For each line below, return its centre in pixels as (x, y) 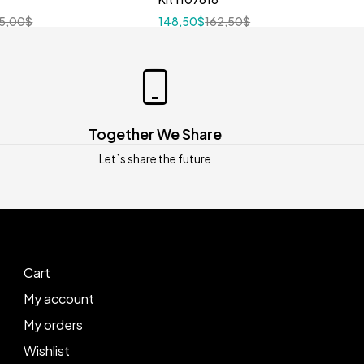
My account (58, 298)
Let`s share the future (155, 158)
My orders (53, 324)
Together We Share (155, 133)
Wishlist (46, 350)
